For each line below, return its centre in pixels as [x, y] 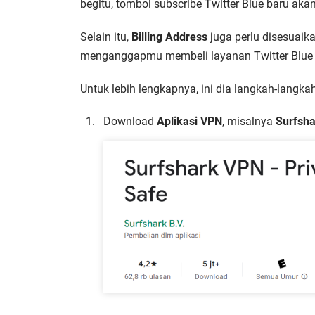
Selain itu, [106, 37]
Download [130, 122]
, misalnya [249, 122]
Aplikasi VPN [189, 122]
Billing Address [169, 37]
